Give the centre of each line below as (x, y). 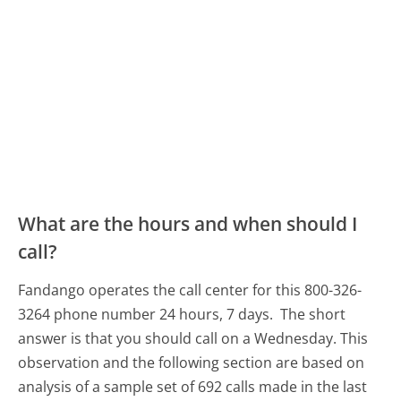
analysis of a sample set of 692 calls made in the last (193, 386)
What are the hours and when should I (188, 223)
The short (313, 314)
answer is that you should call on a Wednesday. (178, 338)
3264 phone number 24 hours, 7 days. (148, 314)
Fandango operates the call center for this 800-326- (190, 290)
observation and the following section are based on (192, 362)
